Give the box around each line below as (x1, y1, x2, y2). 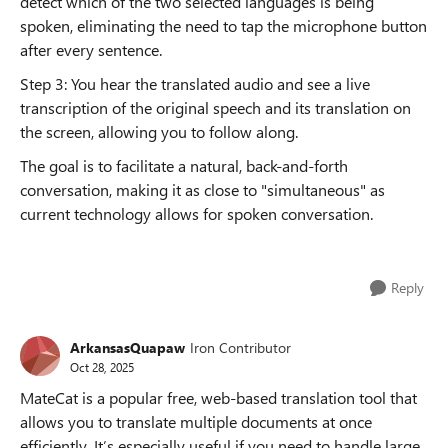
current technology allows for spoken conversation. (20, 203, 373, 224)
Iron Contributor (190, 337, 291, 357)
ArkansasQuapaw (70, 337, 185, 357)
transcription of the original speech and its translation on (20, 97, 411, 118)
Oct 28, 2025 (70, 358, 134, 375)
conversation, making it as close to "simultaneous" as (20, 179, 385, 200)
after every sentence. (20, 39, 162, 60)
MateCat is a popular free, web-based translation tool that (20, 387, 417, 408)
